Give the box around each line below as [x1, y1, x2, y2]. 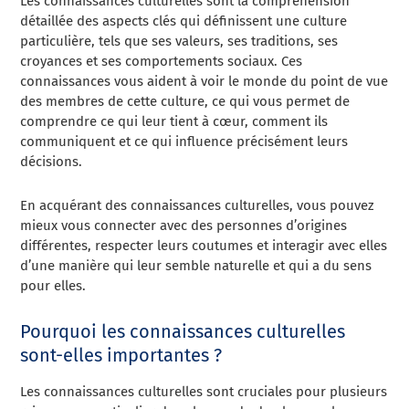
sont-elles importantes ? [20, 344, 223, 366]
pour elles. [20, 278, 87, 294]
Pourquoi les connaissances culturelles [20, 320, 346, 342]
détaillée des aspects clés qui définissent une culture [20, 13, 348, 29]
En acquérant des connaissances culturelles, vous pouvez [20, 197, 375, 214]
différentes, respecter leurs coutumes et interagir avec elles [20, 237, 388, 254]
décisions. [20, 153, 83, 170]
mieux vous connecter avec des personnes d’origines [20, 217, 348, 234]
